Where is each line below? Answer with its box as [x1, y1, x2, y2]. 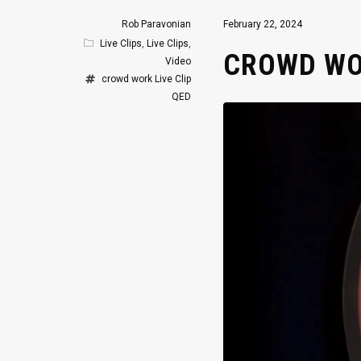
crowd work [102, 73, 152, 85]
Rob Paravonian [122, 19, 191, 31]
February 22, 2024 [223, 19, 302, 31]
